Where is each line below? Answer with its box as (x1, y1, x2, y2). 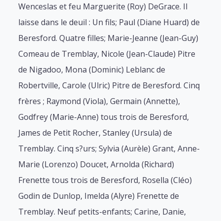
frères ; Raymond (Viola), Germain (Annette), (18, 96, 181, 107)
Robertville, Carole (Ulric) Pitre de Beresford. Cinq (18, 80, 200, 91)
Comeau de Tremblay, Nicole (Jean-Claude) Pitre (18, 48, 196, 60)
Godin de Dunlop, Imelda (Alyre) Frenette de (18, 190, 180, 202)
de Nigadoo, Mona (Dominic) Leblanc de (18, 64, 166, 75)
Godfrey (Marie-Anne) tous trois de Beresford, (18, 111, 189, 123)
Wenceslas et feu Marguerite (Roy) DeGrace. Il (18, 1, 188, 12)
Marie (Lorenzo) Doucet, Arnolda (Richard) (18, 159, 175, 170)
